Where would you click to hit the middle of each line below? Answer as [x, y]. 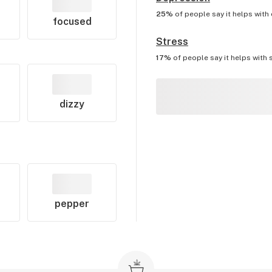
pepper [72, 204]
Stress [172, 42]
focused [72, 22]
